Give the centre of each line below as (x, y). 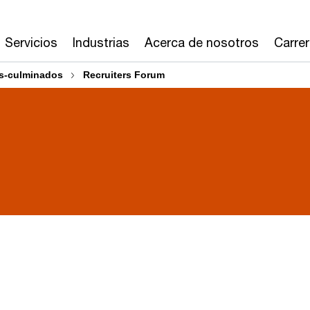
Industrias (101, 42)
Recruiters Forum (124, 75)
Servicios (31, 42)
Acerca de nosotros (202, 42)
